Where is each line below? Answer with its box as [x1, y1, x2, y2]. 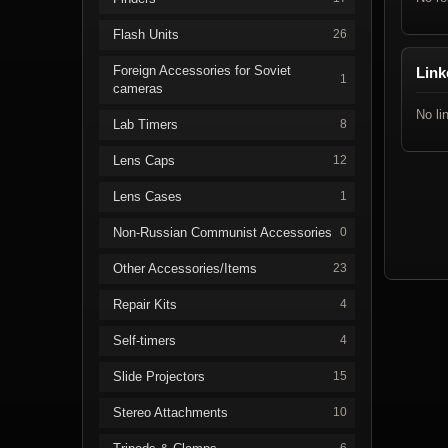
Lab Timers [113, 116, 178, 132]
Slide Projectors [113, 368, 205, 384]
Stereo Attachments [113, 404, 228, 420]
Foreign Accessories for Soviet [113, 62, 291, 78]
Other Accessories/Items [113, 260, 257, 276]
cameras [113, 80, 163, 96]
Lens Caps [113, 152, 175, 168]
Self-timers [113, 332, 176, 348]
